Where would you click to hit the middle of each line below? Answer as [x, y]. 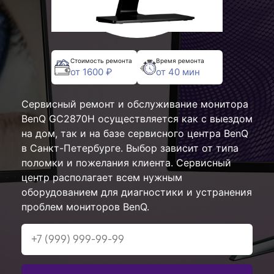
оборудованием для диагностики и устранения [137, 192]
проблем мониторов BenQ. [85, 207]
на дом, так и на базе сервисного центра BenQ [135, 133]
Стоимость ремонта [101, 60]
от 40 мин [178, 72]
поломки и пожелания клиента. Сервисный [126, 163]
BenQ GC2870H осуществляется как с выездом [137, 119]
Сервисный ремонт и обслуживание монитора [135, 104]
